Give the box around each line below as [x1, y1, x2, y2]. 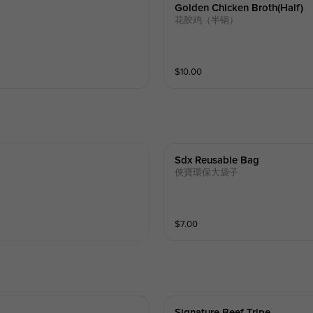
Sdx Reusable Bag [175, 155, 260, 166]
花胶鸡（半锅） [175, 14, 239, 26]
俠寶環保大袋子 [175, 167, 239, 179]
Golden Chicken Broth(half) [175, 2, 304, 13]
